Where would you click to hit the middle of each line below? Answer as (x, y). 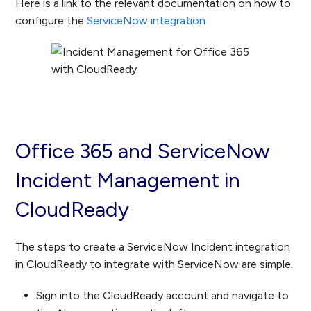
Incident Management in (128, 180)
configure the (51, 21)
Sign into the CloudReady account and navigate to (163, 296)
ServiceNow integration (146, 21)
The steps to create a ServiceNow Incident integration (153, 247)
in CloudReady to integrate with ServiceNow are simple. (154, 264)
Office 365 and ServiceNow (143, 151)
